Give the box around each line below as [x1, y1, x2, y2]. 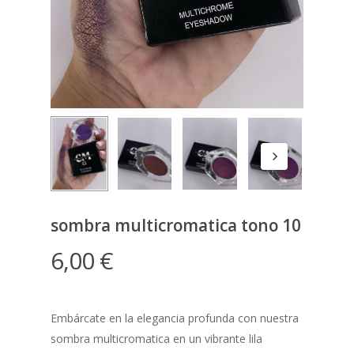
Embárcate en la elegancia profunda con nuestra [51, 310, 299, 326]
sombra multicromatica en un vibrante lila [51, 330, 262, 346]
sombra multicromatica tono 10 [51, 213, 301, 236]
